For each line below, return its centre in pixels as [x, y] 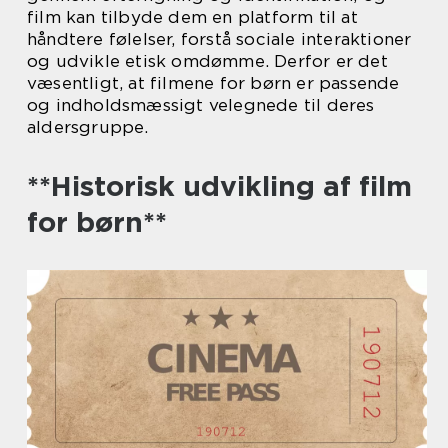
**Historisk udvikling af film [219, 186]
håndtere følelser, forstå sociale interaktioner [219, 39]
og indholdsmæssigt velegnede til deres [201, 105]
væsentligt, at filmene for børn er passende [213, 83]
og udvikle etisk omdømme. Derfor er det [207, 61]
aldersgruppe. [88, 127]
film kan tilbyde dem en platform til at [192, 17]
